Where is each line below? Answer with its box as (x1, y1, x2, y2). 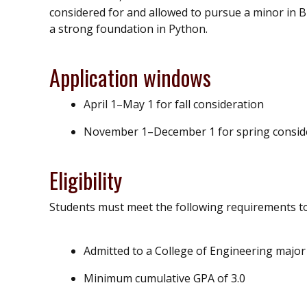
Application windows (49, 60, 211, 93)
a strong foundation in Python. (49, 21, 208, 36)
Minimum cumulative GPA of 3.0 (84, 270, 245, 286)
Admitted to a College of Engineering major (84, 243, 306, 258)
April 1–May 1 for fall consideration (84, 96, 264, 112)
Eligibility (49, 163, 122, 196)
